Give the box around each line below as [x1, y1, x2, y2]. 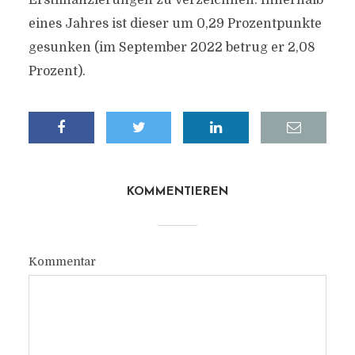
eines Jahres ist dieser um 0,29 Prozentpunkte [28, 17, 322, 31]
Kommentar [28, 255, 96, 268]
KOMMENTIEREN [127, 186, 228, 198]
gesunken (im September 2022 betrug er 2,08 [28, 40, 315, 55]
